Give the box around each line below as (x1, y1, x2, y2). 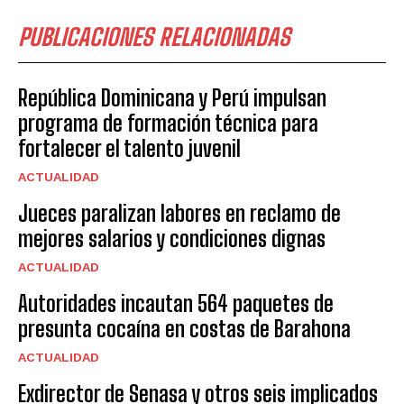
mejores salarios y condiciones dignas (18, 225, 326, 252)
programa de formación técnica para (18, 109, 318, 136)
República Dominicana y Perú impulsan (18, 84, 326, 111)
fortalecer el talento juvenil (18, 134, 241, 161)
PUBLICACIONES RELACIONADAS (18, 22, 290, 51)
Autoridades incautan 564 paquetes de (18, 289, 334, 317)
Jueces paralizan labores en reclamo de (18, 199, 341, 226)
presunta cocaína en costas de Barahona (18, 315, 351, 342)
